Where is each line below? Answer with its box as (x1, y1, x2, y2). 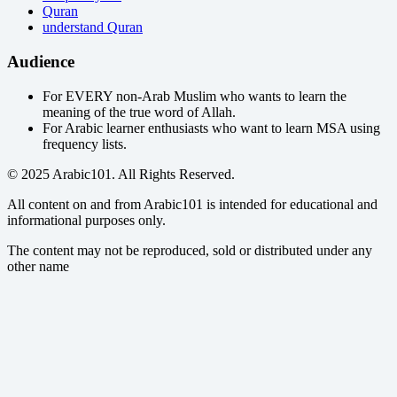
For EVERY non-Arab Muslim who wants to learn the (43, 88, 346, 104)
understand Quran (43, 19, 143, 35)
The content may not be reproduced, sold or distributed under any (7, 242, 372, 258)
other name (7, 258, 69, 274)
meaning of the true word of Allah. (43, 104, 236, 120)
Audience (7, 52, 74, 71)
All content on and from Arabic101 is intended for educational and (7, 196, 378, 212)
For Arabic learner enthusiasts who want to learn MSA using (43, 120, 380, 136)
